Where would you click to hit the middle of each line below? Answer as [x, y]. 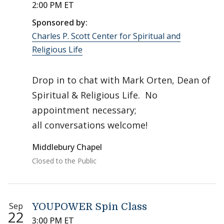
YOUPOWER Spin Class [89, 207]
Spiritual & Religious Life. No [95, 95]
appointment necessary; [84, 110]
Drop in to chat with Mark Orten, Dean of [121, 80]
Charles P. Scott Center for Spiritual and [106, 36]
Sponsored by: [60, 22]
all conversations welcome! [90, 125]
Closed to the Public [64, 161]
